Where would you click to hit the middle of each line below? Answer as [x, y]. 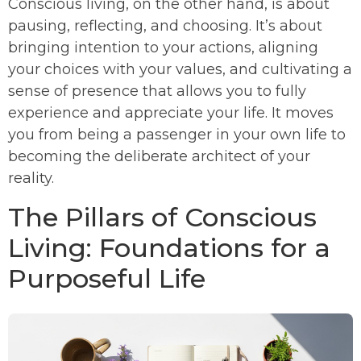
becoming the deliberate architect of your [159, 156]
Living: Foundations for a [169, 247]
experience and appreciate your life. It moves [171, 112]
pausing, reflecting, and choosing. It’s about [165, 25]
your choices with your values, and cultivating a [180, 69]
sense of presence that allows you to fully [157, 91]
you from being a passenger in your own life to [177, 134]
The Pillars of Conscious [162, 217]
